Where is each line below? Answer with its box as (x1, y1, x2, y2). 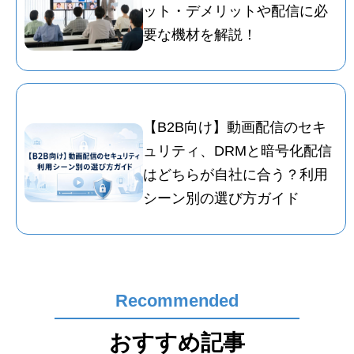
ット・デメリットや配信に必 (143, 3, 328, 20)
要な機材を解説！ (143, 27, 257, 43)
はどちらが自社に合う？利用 (143, 167, 328, 183)
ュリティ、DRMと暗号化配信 (143, 143, 332, 160)
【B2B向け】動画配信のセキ (143, 119, 326, 136)
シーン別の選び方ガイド (143, 190, 299, 207)
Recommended (115, 291, 239, 311)
